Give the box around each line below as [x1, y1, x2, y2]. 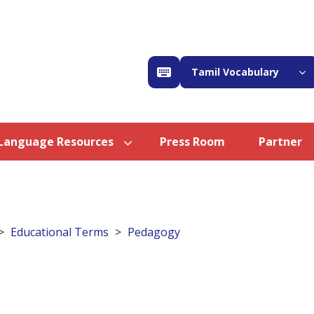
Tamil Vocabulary [191, 65, 279, 78]
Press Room [160, 134, 225, 150]
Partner [259, 134, 302, 150]
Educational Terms [11, 224, 109, 240]
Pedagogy [128, 224, 180, 240]
